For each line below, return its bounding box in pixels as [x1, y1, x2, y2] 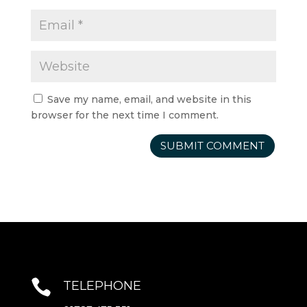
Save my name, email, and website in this [47, 93, 251, 106]
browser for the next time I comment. [30, 108, 219, 121]
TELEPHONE [62, 278, 141, 293]
